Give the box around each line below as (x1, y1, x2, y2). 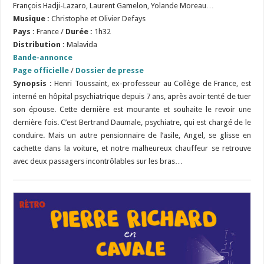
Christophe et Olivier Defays (49, 14, 146, 23)
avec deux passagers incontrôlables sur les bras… (13, 156, 183, 166)
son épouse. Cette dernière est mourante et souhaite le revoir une (13, 104, 251, 114)
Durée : (65, 27, 93, 36)
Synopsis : (13, 78, 55, 88)
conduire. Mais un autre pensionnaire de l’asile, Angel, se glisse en (13, 130, 251, 140)
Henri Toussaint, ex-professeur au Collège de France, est (54, 78, 251, 88)
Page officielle (13, 65, 70, 75)
